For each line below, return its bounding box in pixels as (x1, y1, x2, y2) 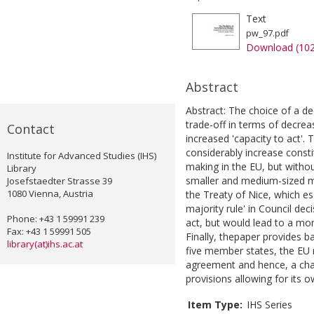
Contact (7, 121, 55, 138)
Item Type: (188, 298, 243, 312)
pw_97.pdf (246, 27, 289, 40)
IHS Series (247, 298, 292, 312)
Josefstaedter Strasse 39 (7, 175, 112, 188)
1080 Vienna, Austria (7, 187, 93, 200)
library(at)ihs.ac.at (7, 238, 83, 251)
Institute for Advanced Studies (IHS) (7, 149, 156, 163)
